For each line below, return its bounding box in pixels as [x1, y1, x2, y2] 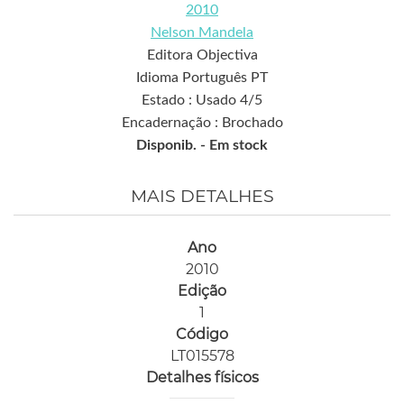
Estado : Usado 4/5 [142, 92, 262, 107]
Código [176, 325, 228, 343]
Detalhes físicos [145, 368, 259, 386]
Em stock [209, 137, 268, 152]
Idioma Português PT [136, 69, 268, 85]
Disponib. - [136, 137, 209, 152]
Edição [178, 281, 226, 299]
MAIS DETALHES [130, 185, 274, 207]
